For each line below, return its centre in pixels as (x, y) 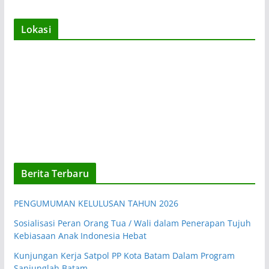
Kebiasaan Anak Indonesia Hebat (80, 235)
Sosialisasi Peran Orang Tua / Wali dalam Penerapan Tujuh (132, 223)
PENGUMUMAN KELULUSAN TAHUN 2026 (96, 203)
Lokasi (36, 29)
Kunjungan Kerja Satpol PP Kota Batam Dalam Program (124, 255)
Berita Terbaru (55, 173)
